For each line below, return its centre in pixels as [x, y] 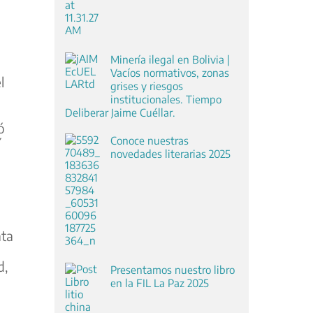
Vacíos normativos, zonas [169, 72]
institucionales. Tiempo [166, 99]
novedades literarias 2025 [170, 153]
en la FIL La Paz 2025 [159, 282]
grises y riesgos [146, 85]
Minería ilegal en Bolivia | [170, 59]
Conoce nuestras [149, 140]
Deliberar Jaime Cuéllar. [120, 112]
